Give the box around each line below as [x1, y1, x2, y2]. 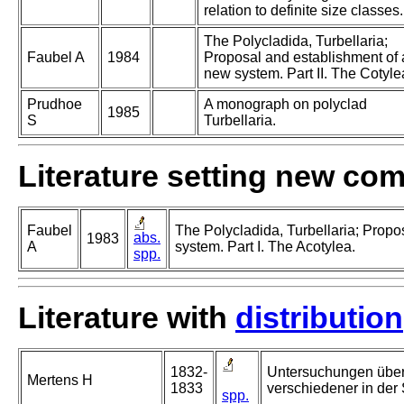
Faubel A [27, 50, 85, 66]
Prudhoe [27, 96, 82, 113]
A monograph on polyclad [204, 96, 367, 113]
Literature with [18, 300, 235, 335]
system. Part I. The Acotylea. [175, 239, 355, 255]
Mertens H [27, 372, 93, 389]
